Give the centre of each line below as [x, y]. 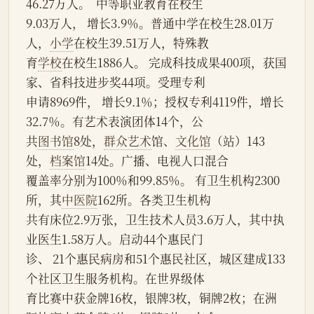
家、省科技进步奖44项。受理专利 [116, 82]
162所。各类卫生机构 [154, 200]
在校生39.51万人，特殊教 [141, 43]
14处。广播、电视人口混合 [157, 161]
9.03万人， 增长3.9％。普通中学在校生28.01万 [150, 23]
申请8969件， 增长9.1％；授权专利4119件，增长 [155, 102]
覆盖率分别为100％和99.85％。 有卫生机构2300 [153, 180]
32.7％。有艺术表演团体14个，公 [115, 122]
